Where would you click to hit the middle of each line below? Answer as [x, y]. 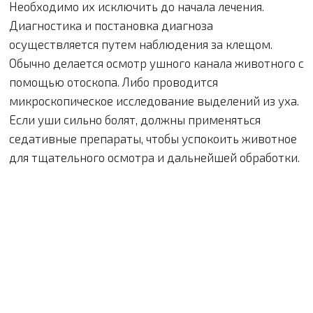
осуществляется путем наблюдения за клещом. [141, 44]
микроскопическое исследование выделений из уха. [154, 100]
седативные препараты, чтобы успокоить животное [153, 138]
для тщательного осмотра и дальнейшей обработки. [154, 157]
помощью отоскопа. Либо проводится [114, 81]
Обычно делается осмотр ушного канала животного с [156, 63]
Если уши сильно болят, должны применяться [135, 119]
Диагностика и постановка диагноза [111, 25]
